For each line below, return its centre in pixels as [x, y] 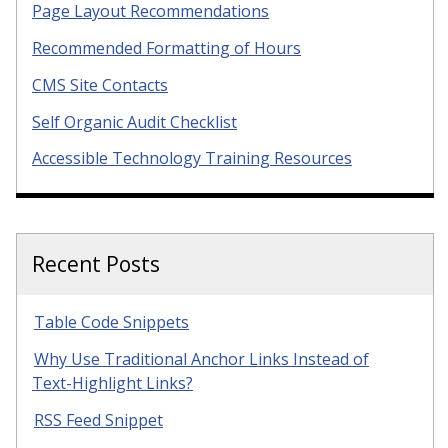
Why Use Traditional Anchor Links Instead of [201, 359]
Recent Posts [96, 264]
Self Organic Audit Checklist [134, 121]
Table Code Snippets [111, 322]
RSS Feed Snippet [98, 419]
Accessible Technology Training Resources [192, 158]
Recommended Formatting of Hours [166, 47]
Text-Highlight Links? [112, 383]
